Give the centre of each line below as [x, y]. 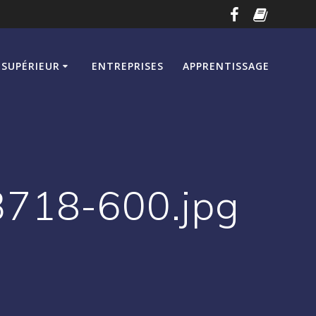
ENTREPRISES [128, 66]
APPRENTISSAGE [226, 66]
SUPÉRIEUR [31, 66]
